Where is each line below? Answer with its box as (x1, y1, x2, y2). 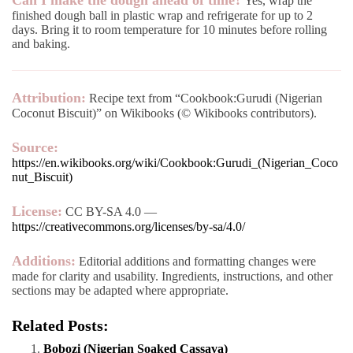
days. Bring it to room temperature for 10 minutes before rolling (12, 23, 327, 37)
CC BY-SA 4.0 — (62, 205, 157, 219)
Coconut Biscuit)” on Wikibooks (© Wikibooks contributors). (12, 106, 317, 121)
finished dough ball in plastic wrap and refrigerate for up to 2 (12, 9, 313, 23)
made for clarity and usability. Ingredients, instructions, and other (12, 269, 333, 284)
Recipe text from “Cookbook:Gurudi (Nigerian (86, 91, 322, 106)
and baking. (12, 37, 70, 51)
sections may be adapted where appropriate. (12, 284, 229, 298)
